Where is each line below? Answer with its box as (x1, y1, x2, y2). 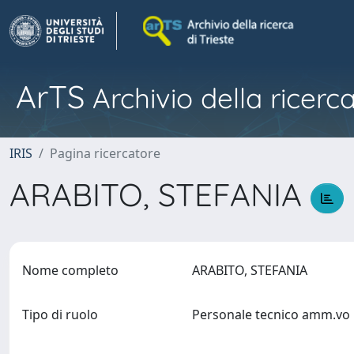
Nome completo (22, 262, 119, 279)
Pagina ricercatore (50, 145, 160, 162)
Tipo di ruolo (22, 306, 98, 323)
